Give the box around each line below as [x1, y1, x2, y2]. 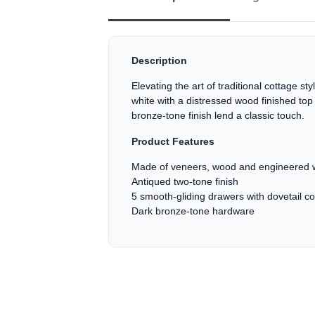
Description [131, 55, 187, 66]
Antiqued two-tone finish [131, 176, 238, 187]
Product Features [131, 136, 214, 147]
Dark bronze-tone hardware [131, 205, 255, 217]
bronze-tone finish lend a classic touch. [131, 110, 304, 121]
